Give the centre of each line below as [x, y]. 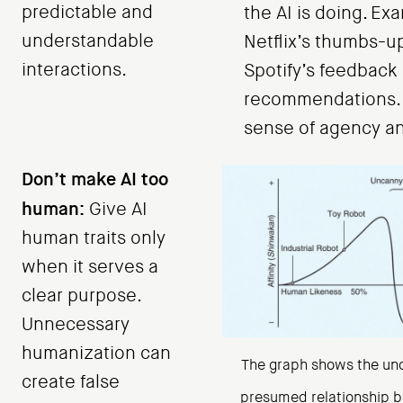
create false [71, 382]
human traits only [94, 238]
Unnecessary [76, 325]
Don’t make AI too [95, 179]
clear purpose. [81, 296]
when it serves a [90, 267]
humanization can [96, 354]
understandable [88, 41]
